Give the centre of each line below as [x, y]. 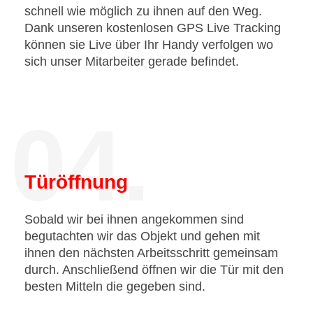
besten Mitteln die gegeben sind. [115, 286]
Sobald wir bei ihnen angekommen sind [134, 219]
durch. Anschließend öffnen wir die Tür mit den [154, 270]
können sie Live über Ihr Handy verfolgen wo [149, 45]
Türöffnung [76, 182]
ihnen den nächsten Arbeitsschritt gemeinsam [151, 253]
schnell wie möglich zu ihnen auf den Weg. [143, 11]
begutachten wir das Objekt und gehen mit [142, 236]
